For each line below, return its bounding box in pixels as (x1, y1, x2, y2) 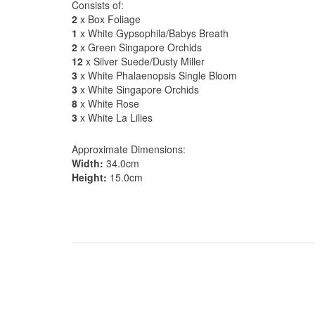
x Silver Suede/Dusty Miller (83, 54, 205, 68)
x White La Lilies (77, 110, 153, 124)
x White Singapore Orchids (77, 82, 199, 96)
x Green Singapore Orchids (77, 40, 202, 54)
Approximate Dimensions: (72, 142, 186, 156)
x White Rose (77, 96, 139, 110)
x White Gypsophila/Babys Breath (77, 26, 229, 40)
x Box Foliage (77, 12, 141, 26)
